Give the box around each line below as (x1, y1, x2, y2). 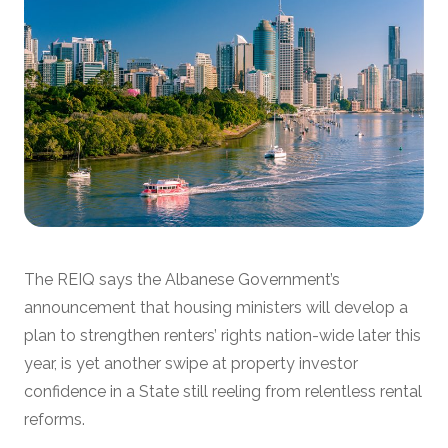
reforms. (24, 409, 85, 429)
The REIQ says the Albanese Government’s (24, 269, 340, 289)
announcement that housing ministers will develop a (24, 297, 408, 317)
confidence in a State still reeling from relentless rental (24, 381, 422, 401)
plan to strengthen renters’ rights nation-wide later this (24, 325, 421, 345)
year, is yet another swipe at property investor (24, 353, 358, 373)
